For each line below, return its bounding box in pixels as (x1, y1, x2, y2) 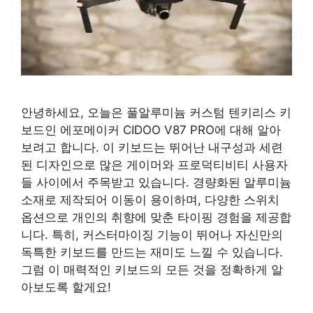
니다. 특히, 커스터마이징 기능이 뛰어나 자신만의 (21, 228, 283, 242)
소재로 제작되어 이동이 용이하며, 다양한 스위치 (21, 193, 279, 208)
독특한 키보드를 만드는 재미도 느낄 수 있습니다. (21, 245, 283, 260)
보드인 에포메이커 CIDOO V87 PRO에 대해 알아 (21, 123, 281, 138)
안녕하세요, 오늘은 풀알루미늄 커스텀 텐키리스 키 (21, 105, 291, 120)
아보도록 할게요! (21, 280, 111, 295)
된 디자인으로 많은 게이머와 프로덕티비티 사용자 (21, 158, 288, 173)
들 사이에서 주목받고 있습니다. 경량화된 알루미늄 (21, 175, 291, 190)
